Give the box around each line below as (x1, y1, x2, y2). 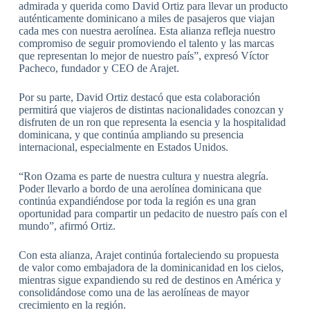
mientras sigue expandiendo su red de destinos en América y (18, 273, 281, 286)
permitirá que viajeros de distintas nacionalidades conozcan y (18, 103, 284, 116)
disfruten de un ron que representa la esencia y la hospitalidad (18, 116, 286, 128)
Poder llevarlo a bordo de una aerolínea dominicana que (18, 182, 262, 194)
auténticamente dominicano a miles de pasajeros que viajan (18, 12, 275, 24)
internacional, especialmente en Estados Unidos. (18, 140, 228, 153)
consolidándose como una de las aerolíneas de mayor (18, 286, 249, 298)
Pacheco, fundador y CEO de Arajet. (18, 62, 179, 74)
